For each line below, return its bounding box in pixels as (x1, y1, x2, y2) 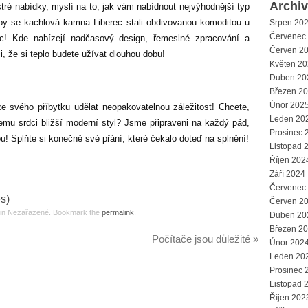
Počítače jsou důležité (152, 232, 253, 245)
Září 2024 (269, 169, 305, 179)
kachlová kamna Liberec (24, 17, 123, 27)
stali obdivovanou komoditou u (122, 17, 250, 27)
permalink (102, 208, 134, 217)
